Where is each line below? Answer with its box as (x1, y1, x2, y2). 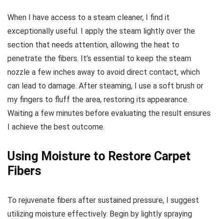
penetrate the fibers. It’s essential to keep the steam (7, 53, 191, 63)
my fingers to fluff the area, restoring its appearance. (7, 94, 189, 104)
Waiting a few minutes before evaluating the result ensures (7, 108, 211, 118)
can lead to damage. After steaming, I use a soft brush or (7, 81, 203, 90)
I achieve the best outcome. (7, 122, 105, 131)
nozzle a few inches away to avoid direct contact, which (7, 67, 200, 77)
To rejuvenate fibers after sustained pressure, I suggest (7, 195, 199, 205)
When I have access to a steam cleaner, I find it (7, 12, 170, 22)
